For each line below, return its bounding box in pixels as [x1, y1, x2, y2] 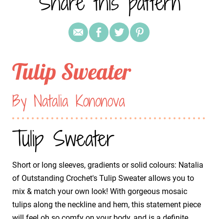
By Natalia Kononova [12, 89, 125, 111]
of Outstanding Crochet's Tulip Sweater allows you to [12, 173, 194, 183]
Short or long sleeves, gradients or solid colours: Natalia [12, 160, 203, 170]
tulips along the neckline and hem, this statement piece [12, 199, 201, 209]
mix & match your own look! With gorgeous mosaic [12, 186, 187, 196]
